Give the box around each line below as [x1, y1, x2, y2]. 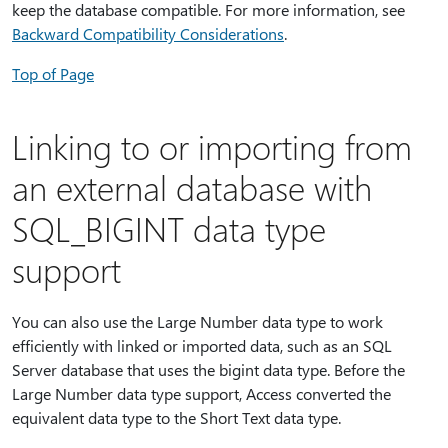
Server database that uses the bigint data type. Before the [12, 359, 405, 381]
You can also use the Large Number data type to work [12, 311, 383, 333]
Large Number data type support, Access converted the [12, 383, 391, 405]
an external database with [12, 165, 372, 210]
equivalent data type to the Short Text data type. [12, 407, 341, 429]
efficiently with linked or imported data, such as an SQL [12, 335, 392, 357]
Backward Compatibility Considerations [12, 23, 284, 45]
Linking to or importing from [12, 124, 412, 169]
